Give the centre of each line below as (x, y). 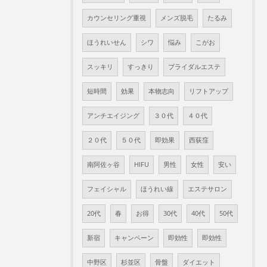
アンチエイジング (113, 116)
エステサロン (207, 189)
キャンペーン (134, 238)
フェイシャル (107, 189)
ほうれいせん (107, 42)
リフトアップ (209, 91)
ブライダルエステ (194, 67)
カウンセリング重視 (117, 18)
